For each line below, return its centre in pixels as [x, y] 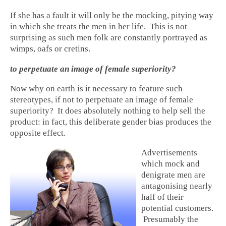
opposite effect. [38, 133]
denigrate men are [173, 175]
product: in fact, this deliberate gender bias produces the [111, 122]
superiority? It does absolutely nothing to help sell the [108, 110]
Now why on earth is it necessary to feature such [96, 88]
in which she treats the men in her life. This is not [99, 27]
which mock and [171, 164]
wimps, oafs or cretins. [50, 49]
